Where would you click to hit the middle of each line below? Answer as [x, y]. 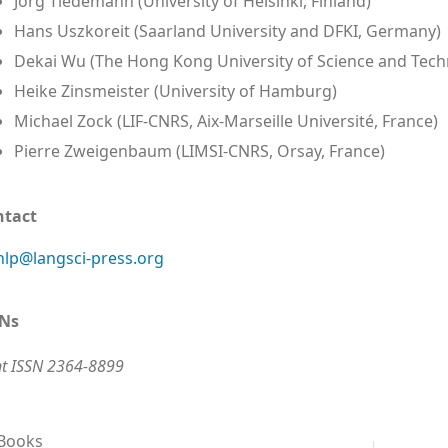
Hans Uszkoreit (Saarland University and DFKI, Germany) [227, 30]
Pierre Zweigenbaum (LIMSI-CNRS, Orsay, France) [199, 150]
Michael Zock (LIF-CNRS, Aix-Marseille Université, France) [226, 120]
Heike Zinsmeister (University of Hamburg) [175, 90]
